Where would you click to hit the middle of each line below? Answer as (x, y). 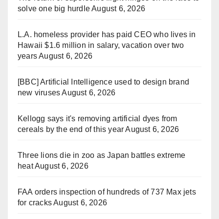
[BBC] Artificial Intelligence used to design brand (104, 82)
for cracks (35, 203)
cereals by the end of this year (71, 130)
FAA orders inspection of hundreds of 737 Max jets (107, 192)
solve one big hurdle (54, 9)
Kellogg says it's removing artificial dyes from (98, 119)
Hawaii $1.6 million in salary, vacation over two (101, 45)
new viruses (39, 93)
